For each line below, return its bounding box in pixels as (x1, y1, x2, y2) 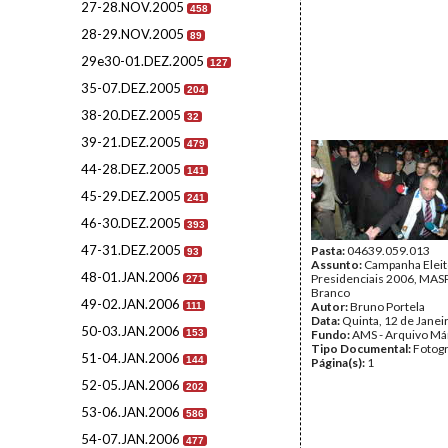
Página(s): (311, 355, 367, 370)
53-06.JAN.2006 (81, 404, 180, 420)
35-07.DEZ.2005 (81, 80, 181, 96)
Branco (311, 285, 350, 300)
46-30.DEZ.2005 (81, 215, 181, 231)
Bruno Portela (350, 299, 425, 314)
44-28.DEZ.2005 (81, 161, 181, 177)
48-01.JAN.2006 (81, 269, 180, 285)
